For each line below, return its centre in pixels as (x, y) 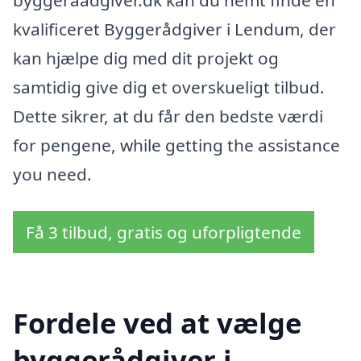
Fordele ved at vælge (157, 323)
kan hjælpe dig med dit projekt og (146, 58)
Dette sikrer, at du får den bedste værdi (168, 116)
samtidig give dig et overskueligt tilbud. (169, 87)
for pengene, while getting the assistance (176, 145)
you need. (52, 174)
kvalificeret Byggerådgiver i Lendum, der (174, 29)
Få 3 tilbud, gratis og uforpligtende (164, 232)
